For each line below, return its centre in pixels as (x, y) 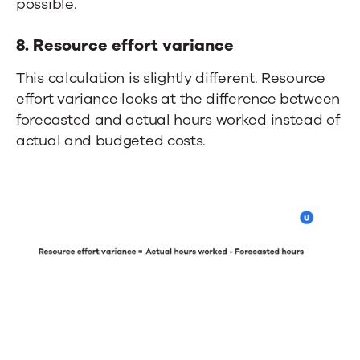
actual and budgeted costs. (111, 141)
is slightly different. (193, 78)
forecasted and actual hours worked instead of (178, 120)
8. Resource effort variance (125, 46)
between (310, 99)
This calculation (71, 78)
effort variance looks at (96, 99)
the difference (228, 99)
